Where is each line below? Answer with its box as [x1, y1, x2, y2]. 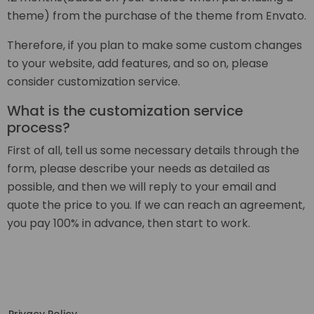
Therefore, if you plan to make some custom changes [7, 37, 302, 54]
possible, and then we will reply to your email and [7, 179, 276, 196]
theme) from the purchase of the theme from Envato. [7, 8, 306, 25]
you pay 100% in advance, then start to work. [7, 215, 250, 232]
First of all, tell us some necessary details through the [7, 142, 299, 159]
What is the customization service [7, 101, 243, 121]
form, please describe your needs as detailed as [7, 161, 270, 177]
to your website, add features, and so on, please [7, 55, 268, 72]
